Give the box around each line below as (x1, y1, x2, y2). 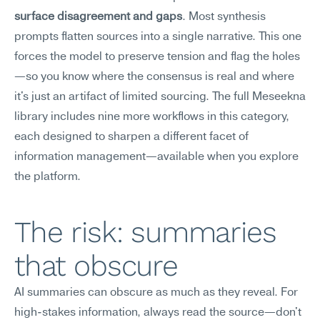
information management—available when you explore (14, 151, 299, 163)
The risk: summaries (14, 215, 276, 249)
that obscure (14, 249, 178, 283)
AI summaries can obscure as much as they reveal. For (14, 287, 298, 299)
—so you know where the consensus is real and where (14, 71, 294, 83)
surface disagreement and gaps (14, 11, 182, 23)
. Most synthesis (182, 11, 266, 23)
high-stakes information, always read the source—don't (14, 307, 301, 319)
